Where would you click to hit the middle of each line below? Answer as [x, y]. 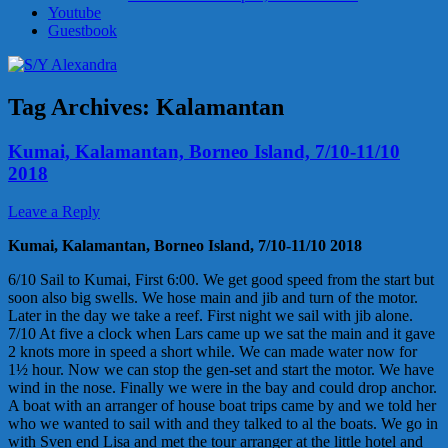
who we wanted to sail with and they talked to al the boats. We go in [223, 424]
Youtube [74, 12]
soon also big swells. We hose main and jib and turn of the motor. [213, 298]
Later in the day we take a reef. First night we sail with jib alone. [210, 316]
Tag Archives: [82, 106]
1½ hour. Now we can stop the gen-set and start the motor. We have [221, 370]
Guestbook [82, 30]
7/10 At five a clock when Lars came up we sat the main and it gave [221, 334]
